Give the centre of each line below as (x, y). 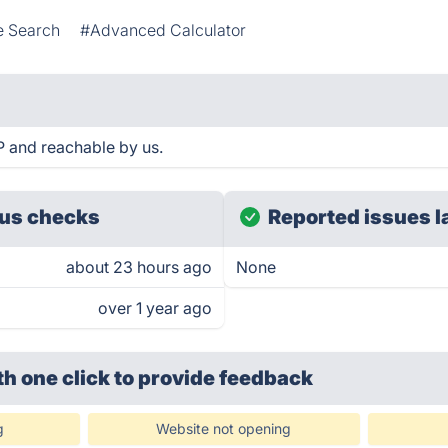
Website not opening (224, 428)
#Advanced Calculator (163, 30)
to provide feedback (214, 378)
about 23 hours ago (139, 267)
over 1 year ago (155, 308)
